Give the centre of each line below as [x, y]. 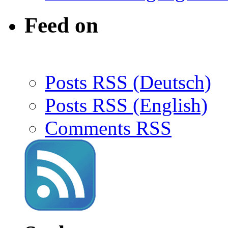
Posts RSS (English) [126, 105]
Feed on [61, 25]
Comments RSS [108, 128]
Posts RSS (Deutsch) [128, 82]
